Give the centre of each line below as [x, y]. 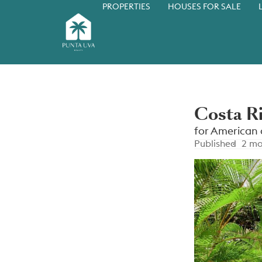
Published [215, 144]
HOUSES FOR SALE [204, 7]
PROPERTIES [126, 7]
